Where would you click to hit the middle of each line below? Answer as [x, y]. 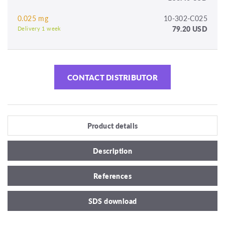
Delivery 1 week [39, 28]
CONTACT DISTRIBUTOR [113, 77]
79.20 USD [190, 28]
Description [113, 150]
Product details [113, 125]
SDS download [113, 201]
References [113, 176]
